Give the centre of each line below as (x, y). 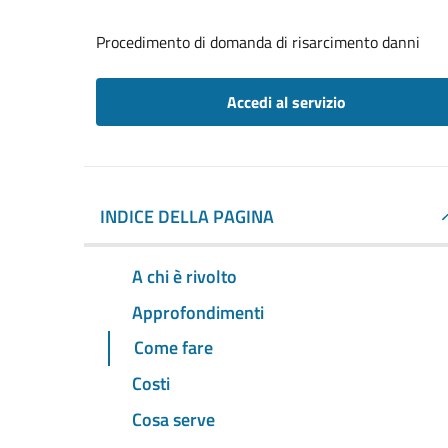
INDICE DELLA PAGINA (187, 216)
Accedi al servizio (286, 102)
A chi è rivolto (184, 276)
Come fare (173, 348)
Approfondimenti (198, 312)
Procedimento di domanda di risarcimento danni (258, 42)
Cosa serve (173, 420)
